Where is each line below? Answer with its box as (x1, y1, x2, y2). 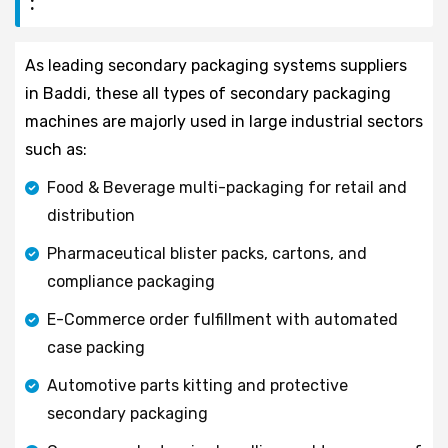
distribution (47, 205, 135, 225)
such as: (25, 139, 87, 159)
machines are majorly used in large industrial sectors (25, 111, 423, 131)
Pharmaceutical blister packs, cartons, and (47, 243, 367, 263)
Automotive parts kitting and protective (47, 375, 348, 395)
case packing (47, 337, 145, 357)
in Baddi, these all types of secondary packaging (25, 83, 391, 103)
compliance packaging (47, 271, 215, 291)
